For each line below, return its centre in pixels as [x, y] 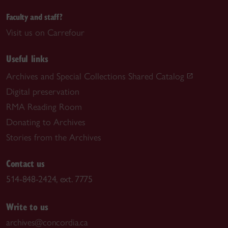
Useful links [27, 58]
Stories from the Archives [54, 137]
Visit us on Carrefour [45, 33]
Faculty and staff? [34, 17]
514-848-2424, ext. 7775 [49, 179]
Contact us [25, 163]
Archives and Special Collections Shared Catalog [95, 76]
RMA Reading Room [44, 107]
